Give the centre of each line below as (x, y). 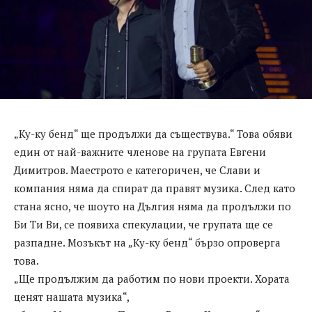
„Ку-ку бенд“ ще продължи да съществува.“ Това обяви (153, 134)
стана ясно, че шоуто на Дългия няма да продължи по (153, 206)
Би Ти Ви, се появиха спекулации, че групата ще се (143, 225)
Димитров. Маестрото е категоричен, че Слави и (137, 170)
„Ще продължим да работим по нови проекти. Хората (152, 279)
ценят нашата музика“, (72, 297)
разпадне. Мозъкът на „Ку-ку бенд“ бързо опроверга (147, 243)
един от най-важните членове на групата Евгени (140, 152)
